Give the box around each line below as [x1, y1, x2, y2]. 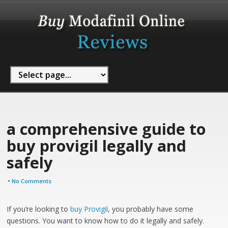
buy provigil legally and [7, 135, 187, 156]
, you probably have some [108, 204, 194, 214]
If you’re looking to [7, 204, 71, 214]
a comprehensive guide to [7, 118, 206, 139]
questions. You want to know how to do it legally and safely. [7, 216, 205, 225]
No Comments [12, 177, 52, 185]
